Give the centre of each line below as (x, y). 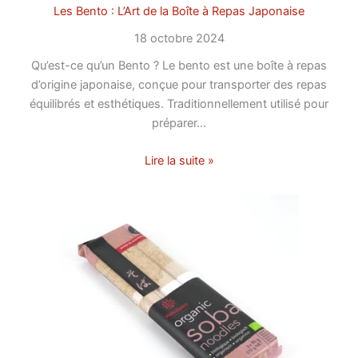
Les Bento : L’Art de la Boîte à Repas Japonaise (179, 12)
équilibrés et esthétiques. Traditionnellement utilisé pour (179, 104)
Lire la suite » (179, 161)
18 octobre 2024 (179, 39)
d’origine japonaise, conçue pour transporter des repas (179, 85)
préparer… (179, 123)
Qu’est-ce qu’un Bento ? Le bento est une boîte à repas (179, 66)
